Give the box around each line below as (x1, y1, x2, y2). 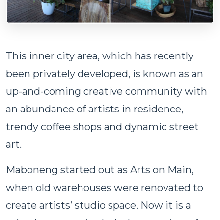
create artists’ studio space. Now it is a (6, 199, 191, 211)
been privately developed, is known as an (6, 67, 203, 80)
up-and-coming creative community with (6, 85, 207, 97)
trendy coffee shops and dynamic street (6, 120, 199, 133)
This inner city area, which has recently (6, 50, 193, 62)
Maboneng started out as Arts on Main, (6, 164, 193, 176)
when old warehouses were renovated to (6, 181, 203, 193)
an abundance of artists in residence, (6, 103, 183, 115)
